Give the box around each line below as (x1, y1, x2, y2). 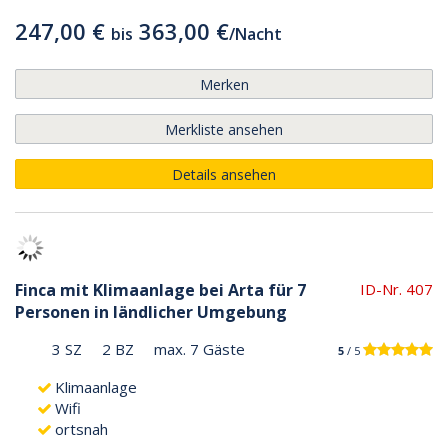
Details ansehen (172, 164, 276, 184)
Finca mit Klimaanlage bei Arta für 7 (15, 278, 306, 301)
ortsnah (55, 418, 108, 439)
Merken (199, 74, 249, 94)
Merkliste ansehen (165, 119, 283, 139)
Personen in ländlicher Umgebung (15, 300, 287, 323)
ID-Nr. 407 (360, 278, 433, 299)
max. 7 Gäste (154, 338, 245, 359)
